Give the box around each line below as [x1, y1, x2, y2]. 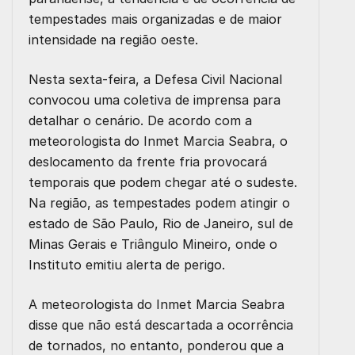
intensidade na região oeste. [29, 32, 198, 48]
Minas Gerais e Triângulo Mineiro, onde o [29, 236, 277, 253]
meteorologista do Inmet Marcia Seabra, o [29, 133, 288, 150]
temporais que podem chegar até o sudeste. [29, 174, 297, 191]
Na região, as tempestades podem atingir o [29, 195, 290, 212]
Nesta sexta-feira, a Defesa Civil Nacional [29, 71, 282, 88]
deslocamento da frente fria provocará [29, 154, 267, 170]
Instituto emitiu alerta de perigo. [29, 257, 225, 273]
